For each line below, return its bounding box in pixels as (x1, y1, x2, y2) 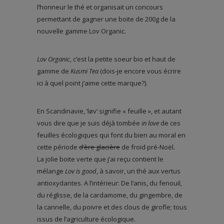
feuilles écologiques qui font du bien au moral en (37, 130, 185, 140)
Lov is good (65, 166, 96, 176)
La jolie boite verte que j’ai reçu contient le (37, 154, 163, 164)
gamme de (37, 66, 70, 76)
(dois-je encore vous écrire (98, 66, 181, 76)
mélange (37, 166, 65, 176)
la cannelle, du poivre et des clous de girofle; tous (37, 202, 187, 212)
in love (141, 118, 159, 128)
